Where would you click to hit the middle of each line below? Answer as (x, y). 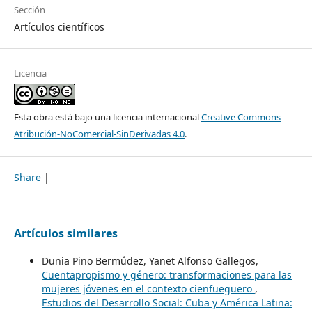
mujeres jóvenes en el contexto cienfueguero (148, 289)
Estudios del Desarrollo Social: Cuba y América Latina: (167, 303)
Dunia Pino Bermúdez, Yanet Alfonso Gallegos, (150, 261)
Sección (29, 10)
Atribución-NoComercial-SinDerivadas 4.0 (99, 134)
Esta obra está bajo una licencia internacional (107, 117)
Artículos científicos (59, 27)
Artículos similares (65, 234)
